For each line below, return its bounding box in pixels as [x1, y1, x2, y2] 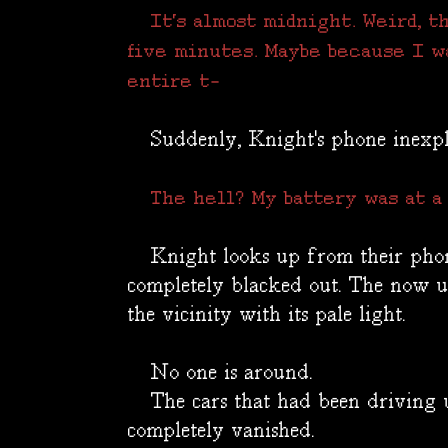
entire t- [128, 71, 220, 93]
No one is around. [128, 362, 313, 385]
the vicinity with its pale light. [128, 304, 406, 327]
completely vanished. [128, 420, 315, 443]
